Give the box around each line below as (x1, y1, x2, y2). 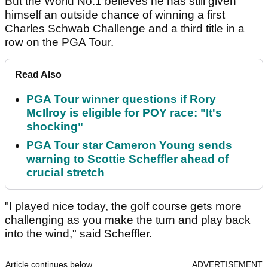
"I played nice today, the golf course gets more (5, 200, 242, 213)
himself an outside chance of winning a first (5, 8, 225, 22)
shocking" (26, 120, 83, 133)
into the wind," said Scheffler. (5, 227, 152, 240)
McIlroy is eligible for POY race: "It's (26, 106, 222, 120)
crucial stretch (26, 166, 105, 179)
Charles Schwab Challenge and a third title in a (5, 22, 245, 35)
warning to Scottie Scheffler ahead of (26, 153, 229, 166)
